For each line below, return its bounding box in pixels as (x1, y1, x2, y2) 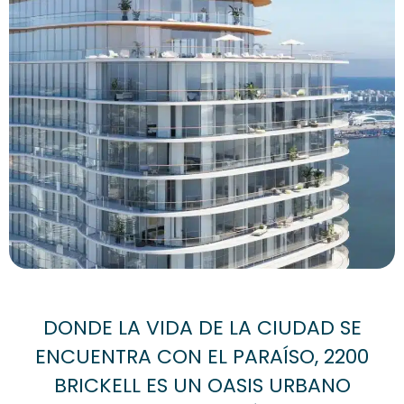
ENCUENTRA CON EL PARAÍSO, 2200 (35, 342, 369, 371)
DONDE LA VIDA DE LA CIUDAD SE (42, 313, 362, 342)
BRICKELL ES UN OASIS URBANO (53, 371, 351, 399)
